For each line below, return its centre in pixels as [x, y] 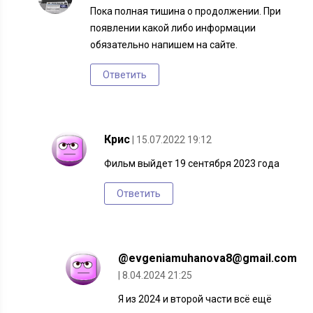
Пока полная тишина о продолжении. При [186, 12]
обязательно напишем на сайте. [164, 45]
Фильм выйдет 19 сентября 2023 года [192, 164]
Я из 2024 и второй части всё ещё [195, 299]
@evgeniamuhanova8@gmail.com [208, 259]
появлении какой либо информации [173, 28]
